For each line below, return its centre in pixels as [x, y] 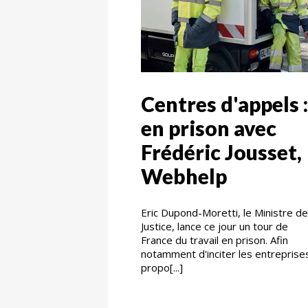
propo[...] [162, 267]
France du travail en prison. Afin [214, 240]
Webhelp [184, 176]
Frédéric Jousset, [221, 152]
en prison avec [209, 128]
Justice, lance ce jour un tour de [214, 226]
